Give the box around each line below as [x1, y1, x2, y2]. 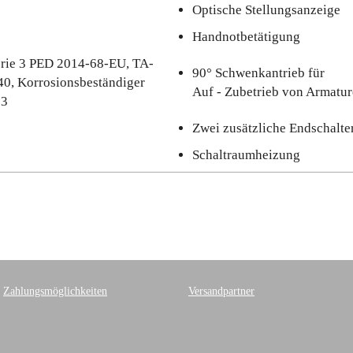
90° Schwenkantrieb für [192, 65, 325, 80]
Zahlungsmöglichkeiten [3, 285, 107, 297]
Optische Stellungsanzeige [192, 2, 340, 17]
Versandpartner [188, 285, 255, 297]
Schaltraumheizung [192, 147, 300, 162]
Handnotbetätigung [192, 29, 300, 44]
